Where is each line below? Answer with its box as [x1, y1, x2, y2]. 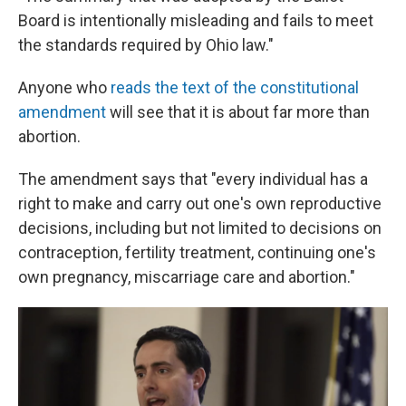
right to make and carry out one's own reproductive [18, 194, 382, 214]
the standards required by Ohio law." [18, 35, 274, 55]
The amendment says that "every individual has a [18, 169, 368, 189]
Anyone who [18, 78, 111, 98]
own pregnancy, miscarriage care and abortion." [18, 267, 355, 287]
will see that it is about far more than [106, 102, 370, 122]
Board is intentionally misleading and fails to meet [18, 11, 373, 31]
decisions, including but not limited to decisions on [18, 218, 382, 238]
